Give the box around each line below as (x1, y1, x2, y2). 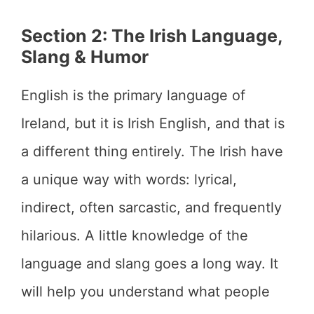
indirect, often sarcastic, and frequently (21, 199, 282, 216)
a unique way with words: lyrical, (21, 171, 237, 188)
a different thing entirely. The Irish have (21, 143, 283, 160)
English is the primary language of (21, 87, 245, 104)
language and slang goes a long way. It (21, 255, 278, 272)
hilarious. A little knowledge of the (21, 227, 248, 244)
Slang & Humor (21, 46, 149, 67)
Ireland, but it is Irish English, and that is (21, 115, 285, 132)
